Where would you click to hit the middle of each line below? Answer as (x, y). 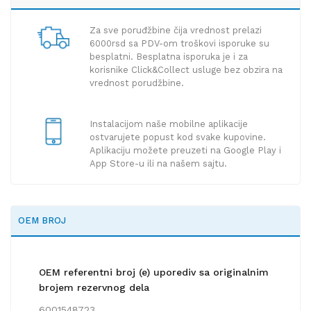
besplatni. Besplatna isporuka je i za (168, 57)
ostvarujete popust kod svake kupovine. (177, 137)
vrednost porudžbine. (136, 83)
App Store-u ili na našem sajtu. (158, 164)
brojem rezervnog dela (94, 288)
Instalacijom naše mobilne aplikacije (168, 124)
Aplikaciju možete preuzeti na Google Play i (185, 151)
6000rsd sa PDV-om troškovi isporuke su (179, 44)
